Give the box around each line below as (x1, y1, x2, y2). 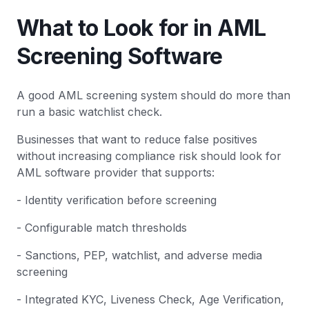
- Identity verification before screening (17, 193, 217, 208)
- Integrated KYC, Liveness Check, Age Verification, (17, 292, 284, 307)
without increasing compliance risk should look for (17, 149, 281, 163)
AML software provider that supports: (17, 166, 215, 180)
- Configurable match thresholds (17, 221, 187, 235)
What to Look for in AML (17, 14, 266, 42)
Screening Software (17, 43, 223, 70)
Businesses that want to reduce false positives (17, 132, 257, 147)
